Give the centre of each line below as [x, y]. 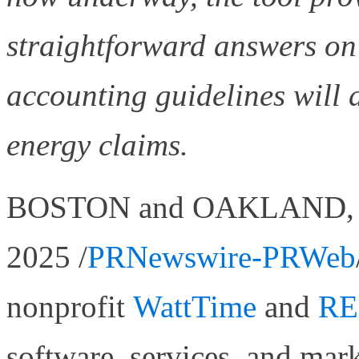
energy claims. [97, 144]
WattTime [195, 306]
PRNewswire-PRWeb [222, 256]
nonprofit [70, 306]
